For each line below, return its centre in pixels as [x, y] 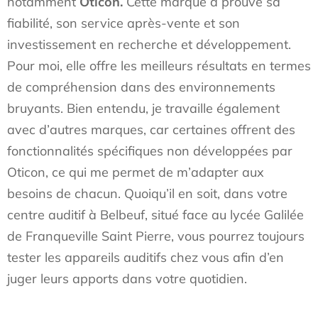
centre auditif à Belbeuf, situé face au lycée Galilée [155, 215]
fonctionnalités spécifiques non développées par [150, 151]
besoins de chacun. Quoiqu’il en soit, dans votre [147, 193]
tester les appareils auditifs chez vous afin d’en [146, 257]
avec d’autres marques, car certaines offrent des [151, 130]
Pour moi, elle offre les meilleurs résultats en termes [159, 66]
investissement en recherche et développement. [149, 44]
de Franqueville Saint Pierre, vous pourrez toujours [156, 236]
